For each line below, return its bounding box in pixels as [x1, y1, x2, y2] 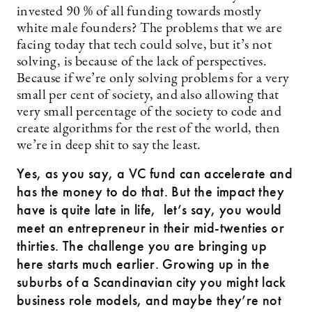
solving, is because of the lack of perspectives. [17, 55, 267, 69]
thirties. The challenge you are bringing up [17, 237, 267, 255]
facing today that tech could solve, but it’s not [17, 38, 272, 52]
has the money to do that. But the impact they [17, 182, 284, 201]
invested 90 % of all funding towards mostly [17, 5, 262, 19]
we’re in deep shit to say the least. [17, 139, 201, 153]
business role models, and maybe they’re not [17, 291, 282, 309]
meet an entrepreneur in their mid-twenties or [17, 219, 284, 237]
